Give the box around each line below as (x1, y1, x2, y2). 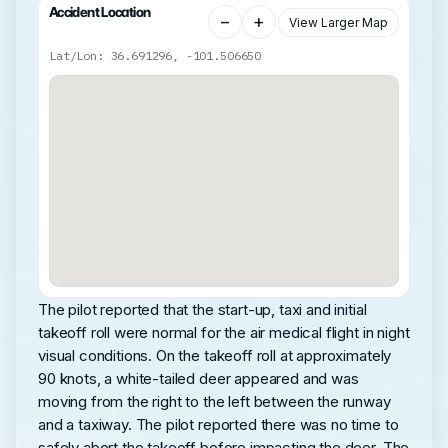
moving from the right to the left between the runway (38, 392, 391, 412)
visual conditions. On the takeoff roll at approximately (38, 346, 392, 366)
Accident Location (49, 4, 151, 21)
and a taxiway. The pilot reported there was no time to (38, 415, 399, 435)
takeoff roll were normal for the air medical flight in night (38, 323, 410, 343)
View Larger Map (289, 14, 388, 30)
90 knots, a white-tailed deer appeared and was (38, 369, 359, 389)
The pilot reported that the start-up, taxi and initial (38, 300, 367, 320)
